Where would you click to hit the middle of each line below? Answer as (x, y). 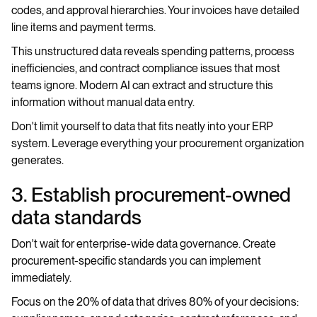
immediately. (41, 278)
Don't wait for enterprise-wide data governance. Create (144, 244)
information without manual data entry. (103, 102)
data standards (76, 217)
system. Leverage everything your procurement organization (158, 143)
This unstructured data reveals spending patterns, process (153, 51)
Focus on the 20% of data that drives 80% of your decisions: (155, 302)
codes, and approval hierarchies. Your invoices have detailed (155, 10)
